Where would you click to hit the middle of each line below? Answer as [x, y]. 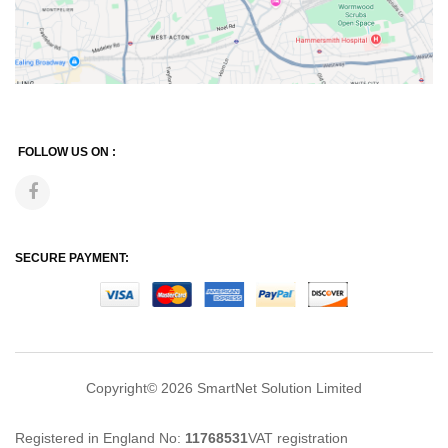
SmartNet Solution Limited [279, 388]
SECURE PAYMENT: [72, 257]
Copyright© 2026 [141, 388]
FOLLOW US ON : [67, 151]
